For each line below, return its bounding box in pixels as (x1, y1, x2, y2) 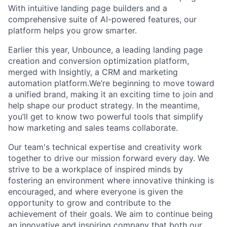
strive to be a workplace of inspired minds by (8, 164, 183, 175)
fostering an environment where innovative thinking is (8, 175, 214, 186)
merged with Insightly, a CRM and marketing (8, 67, 178, 78)
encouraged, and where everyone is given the (8, 186, 183, 197)
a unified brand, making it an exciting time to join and (8, 89, 213, 100)
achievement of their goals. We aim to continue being (8, 209, 213, 219)
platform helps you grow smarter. (8, 25, 137, 36)
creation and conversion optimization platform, (8, 56, 189, 66)
